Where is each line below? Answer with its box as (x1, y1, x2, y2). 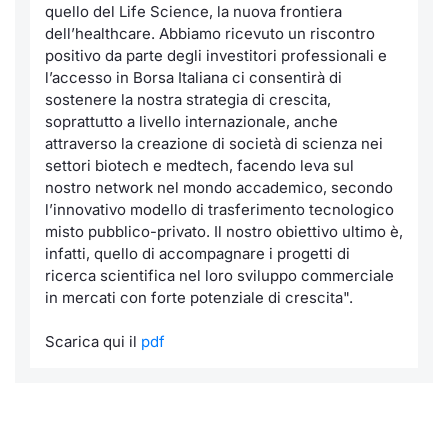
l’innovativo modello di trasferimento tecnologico (45, 200, 394, 219)
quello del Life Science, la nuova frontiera (45, 2, 342, 21)
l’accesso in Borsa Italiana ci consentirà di (45, 68, 342, 87)
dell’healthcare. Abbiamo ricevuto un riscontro (45, 24, 375, 43)
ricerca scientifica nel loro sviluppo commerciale (45, 266, 394, 285)
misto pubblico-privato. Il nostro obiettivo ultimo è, (45, 222, 403, 241)
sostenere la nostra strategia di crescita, (45, 90, 331, 109)
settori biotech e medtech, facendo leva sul (45, 156, 354, 175)
